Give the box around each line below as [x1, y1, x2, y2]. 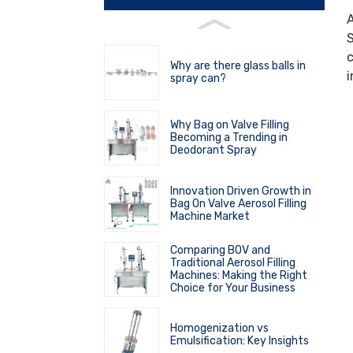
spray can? [170, 72, 226, 86]
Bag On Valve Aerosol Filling [170, 196, 307, 210]
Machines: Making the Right [170, 269, 307, 283]
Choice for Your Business [170, 281, 295, 295]
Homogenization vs [170, 321, 269, 336]
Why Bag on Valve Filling [170, 118, 289, 132]
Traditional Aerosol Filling [170, 256, 295, 270]
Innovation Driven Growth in [170, 184, 311, 198]
